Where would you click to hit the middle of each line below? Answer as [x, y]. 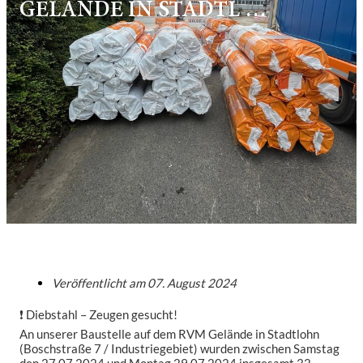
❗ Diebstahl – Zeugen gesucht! [98, 315]
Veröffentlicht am [100, 283]
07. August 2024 [192, 283]
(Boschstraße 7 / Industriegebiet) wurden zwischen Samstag [179, 349]
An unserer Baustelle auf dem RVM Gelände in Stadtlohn [169, 334]
